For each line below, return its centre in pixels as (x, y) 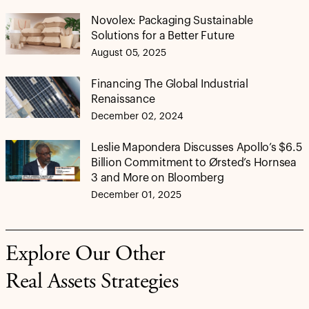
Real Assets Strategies (92, 282)
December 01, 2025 (136, 195)
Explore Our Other (86, 255)
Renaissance (123, 99)
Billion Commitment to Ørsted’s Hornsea (194, 162)
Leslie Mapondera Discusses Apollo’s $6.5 (197, 147)
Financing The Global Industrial (170, 84)
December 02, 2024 (137, 116)
